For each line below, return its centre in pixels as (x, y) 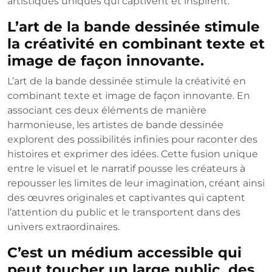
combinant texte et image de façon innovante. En (129, 96)
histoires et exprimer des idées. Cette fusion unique (133, 154)
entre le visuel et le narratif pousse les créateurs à (126, 169)
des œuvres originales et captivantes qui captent (126, 198)
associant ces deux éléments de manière (107, 110)
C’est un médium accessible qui (124, 253)
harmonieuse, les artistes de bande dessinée (115, 125)
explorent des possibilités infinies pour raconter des (132, 140)
